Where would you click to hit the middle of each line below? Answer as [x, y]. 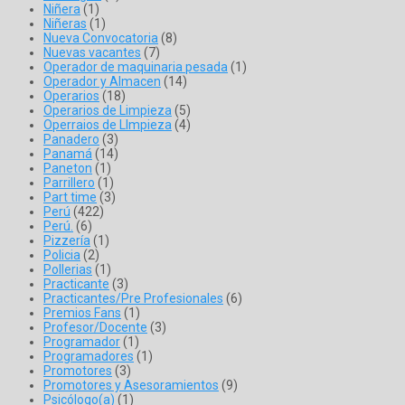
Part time [70, 198]
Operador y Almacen [102, 82]
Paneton [68, 169]
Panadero [71, 140]
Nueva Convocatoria [101, 38]
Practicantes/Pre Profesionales [133, 299]
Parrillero [69, 183]
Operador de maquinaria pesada [136, 67]
